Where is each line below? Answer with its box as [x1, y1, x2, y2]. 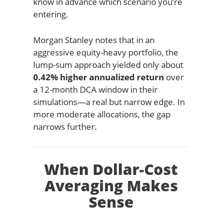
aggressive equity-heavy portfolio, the [33, 47, 178, 58]
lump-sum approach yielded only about [33, 59, 183, 70]
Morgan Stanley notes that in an [33, 34, 155, 46]
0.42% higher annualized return [33, 71, 164, 83]
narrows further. [33, 121, 97, 132]
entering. [33, 8, 68, 20]
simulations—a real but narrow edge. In [33, 96, 185, 108]
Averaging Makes [44, 175, 178, 196]
